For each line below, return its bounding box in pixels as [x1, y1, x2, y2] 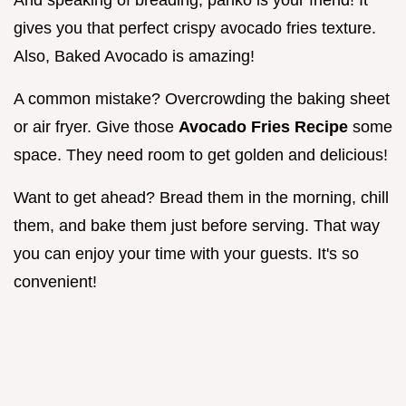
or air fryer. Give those [14, 118, 179, 137]
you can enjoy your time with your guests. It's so [14, 245, 359, 264]
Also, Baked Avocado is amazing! [14, 47, 255, 66]
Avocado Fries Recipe [179, 118, 353, 137]
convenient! [14, 273, 97, 292]
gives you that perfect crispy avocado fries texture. [14, 19, 376, 38]
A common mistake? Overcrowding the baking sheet [14, 90, 390, 109]
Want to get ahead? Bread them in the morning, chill [14, 188, 389, 208]
